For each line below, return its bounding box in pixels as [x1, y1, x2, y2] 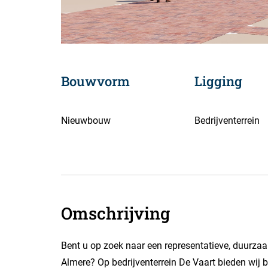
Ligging [194, 72, 243, 90]
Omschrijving [61, 202, 170, 224]
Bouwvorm [61, 72, 130, 90]
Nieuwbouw [61, 115, 111, 127]
